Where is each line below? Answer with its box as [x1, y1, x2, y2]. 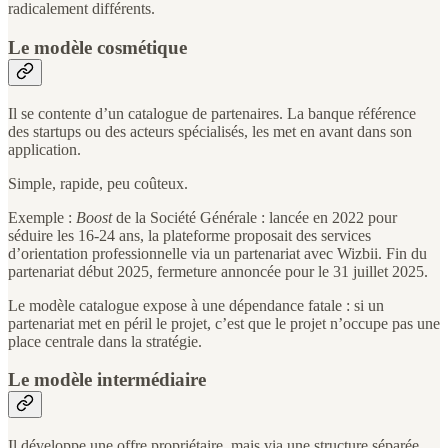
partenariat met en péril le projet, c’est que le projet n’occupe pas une [8, 314, 440, 332]
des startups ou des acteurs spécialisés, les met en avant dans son [8, 122, 412, 140]
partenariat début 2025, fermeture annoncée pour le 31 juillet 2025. [8, 262, 428, 280]
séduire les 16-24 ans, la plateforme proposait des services [8, 226, 371, 244]
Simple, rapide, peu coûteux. [8, 174, 188, 192]
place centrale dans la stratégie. [8, 332, 202, 350]
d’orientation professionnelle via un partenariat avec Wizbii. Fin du [8, 244, 427, 262]
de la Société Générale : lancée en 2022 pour [112, 208, 397, 226]
